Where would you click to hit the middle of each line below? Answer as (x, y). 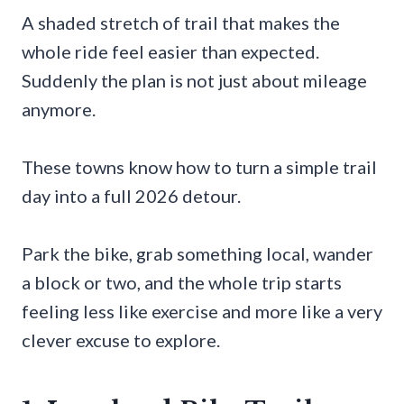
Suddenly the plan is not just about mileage (194, 80)
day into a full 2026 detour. (131, 195)
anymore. (59, 109)
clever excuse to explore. (121, 340)
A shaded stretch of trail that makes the (181, 22)
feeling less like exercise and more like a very (202, 311)
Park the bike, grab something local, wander (197, 253)
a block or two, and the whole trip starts (182, 282)
